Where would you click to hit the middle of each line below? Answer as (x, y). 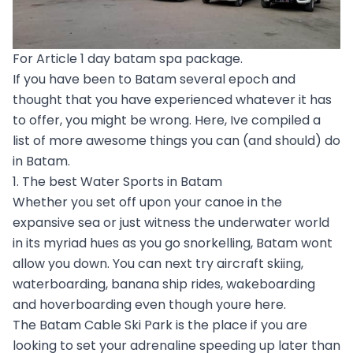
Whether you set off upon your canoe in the (147, 202)
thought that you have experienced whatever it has (172, 99)
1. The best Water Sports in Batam (117, 181)
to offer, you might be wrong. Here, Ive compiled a (167, 120)
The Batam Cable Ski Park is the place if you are (160, 325)
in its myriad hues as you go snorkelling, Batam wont (173, 243)
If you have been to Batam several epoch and (154, 79)
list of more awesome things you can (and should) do (176, 140)
